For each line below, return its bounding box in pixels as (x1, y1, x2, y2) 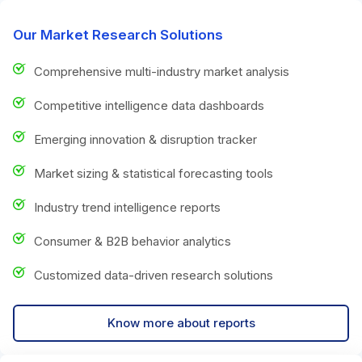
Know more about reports (107, 314, 255, 330)
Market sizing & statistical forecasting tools (34, 165, 273, 181)
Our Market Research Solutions (13, 26, 223, 43)
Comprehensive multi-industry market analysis (34, 63, 289, 79)
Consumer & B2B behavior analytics (34, 233, 231, 249)
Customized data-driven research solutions (34, 267, 273, 283)
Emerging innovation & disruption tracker (34, 131, 257, 147)
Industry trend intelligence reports (34, 199, 221, 215)
